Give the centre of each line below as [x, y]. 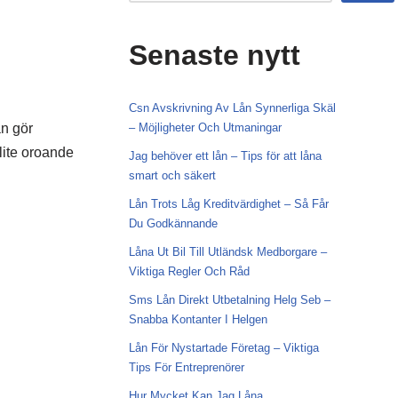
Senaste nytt [214, 55]
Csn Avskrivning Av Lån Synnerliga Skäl [232, 108]
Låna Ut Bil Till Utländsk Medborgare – [227, 252]
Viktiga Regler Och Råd [189, 271]
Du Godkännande [173, 223]
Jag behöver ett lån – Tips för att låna [225, 156]
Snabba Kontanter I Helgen [198, 319]
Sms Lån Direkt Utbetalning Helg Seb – [229, 300]
